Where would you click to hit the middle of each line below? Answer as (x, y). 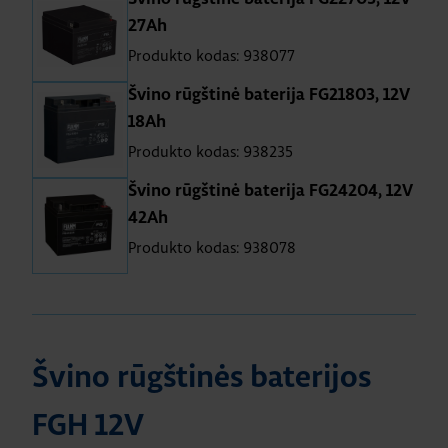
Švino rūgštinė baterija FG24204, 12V (270, 191)
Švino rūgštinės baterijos (201, 378)
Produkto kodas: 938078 (212, 247)
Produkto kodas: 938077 (211, 55)
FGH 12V (88, 426)
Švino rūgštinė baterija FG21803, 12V (269, 95)
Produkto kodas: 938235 (210, 151)
